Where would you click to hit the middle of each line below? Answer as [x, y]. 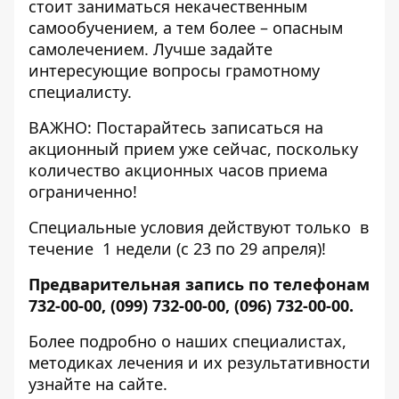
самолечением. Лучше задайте [151, 49]
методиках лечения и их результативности [199, 362]
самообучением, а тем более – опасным [186, 28]
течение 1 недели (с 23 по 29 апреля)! [177, 248]
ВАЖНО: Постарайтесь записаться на [176, 127]
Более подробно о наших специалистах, [187, 341]
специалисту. [80, 92]
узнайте [62, 384]
